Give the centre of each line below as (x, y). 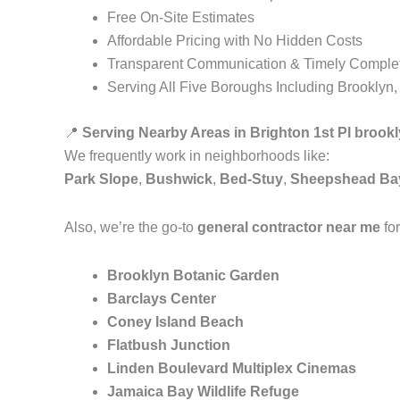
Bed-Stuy (251, 179)
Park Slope (101, 179)
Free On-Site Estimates (181, 17)
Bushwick (179, 179)
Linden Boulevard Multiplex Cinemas (232, 368)
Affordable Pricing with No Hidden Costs (235, 41)
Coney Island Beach (175, 322)
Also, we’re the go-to (131, 227)
